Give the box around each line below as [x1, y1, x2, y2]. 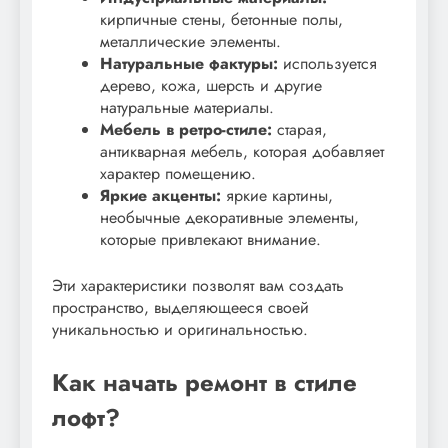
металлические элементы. [100, 29, 281, 53]
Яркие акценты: [100, 183, 221, 207]
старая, [272, 117, 327, 141]
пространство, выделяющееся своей [52, 295, 309, 319]
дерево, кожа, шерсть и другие [100, 73, 322, 97]
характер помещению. [100, 161, 256, 185]
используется [278, 51, 377, 75]
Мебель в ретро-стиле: [100, 117, 272, 141]
